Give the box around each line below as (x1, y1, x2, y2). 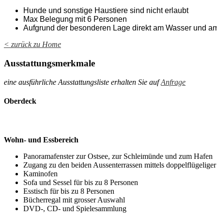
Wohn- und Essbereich (4, 135, 78, 144)
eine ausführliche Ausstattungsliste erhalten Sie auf (4, 77, 161, 86)
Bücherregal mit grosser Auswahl (23, 195, 125, 204)
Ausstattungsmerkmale (4, 58, 95, 68)
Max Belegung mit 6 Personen (23, 15, 127, 24)
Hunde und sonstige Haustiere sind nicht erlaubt (23, 6, 188, 15)
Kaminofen (23, 169, 58, 178)
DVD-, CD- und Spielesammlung (23, 204, 126, 213)
